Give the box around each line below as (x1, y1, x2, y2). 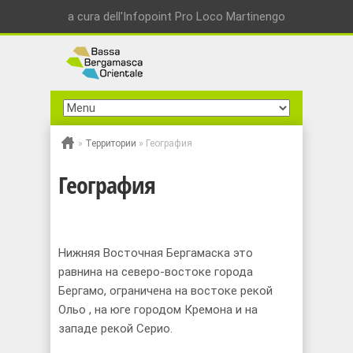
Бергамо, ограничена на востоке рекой (58, 283, 273, 298)
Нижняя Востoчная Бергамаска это (58, 245, 253, 260)
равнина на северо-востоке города (58, 264, 253, 279)
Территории (85, 138, 136, 149)
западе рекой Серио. (58, 321, 173, 336)
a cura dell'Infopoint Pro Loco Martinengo (68, 9, 285, 24)
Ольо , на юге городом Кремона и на (58, 302, 258, 317)
